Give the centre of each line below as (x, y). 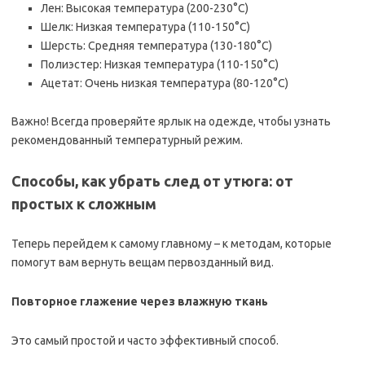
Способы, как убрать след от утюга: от (152, 181)
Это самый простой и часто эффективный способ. (145, 341)
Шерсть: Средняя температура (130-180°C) (156, 46)
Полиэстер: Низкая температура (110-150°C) (160, 64)
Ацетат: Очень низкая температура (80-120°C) (165, 83)
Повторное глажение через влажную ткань (140, 301)
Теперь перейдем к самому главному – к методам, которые (172, 244)
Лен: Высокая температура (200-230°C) (145, 8)
